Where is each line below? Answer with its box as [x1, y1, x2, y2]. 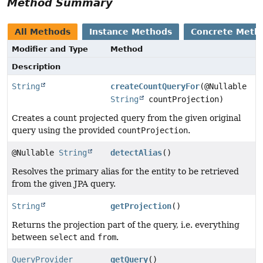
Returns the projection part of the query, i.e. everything [12, 220, 240, 230]
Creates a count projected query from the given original [12, 113, 241, 123]
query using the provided [12, 125, 117, 135]
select [49, 232, 77, 242]
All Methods [15, 26, 70, 36]
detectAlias [110, 147, 162, 157]
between [12, 232, 49, 242]
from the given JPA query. [12, 178, 116, 188]
